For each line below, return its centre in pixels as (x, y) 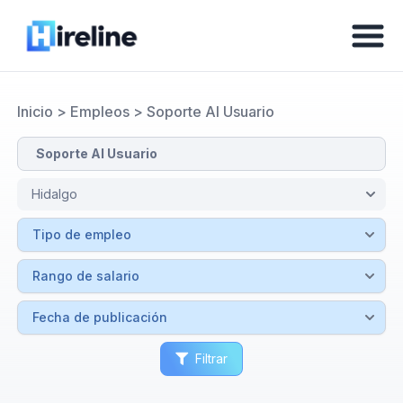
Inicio (35, 112)
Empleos (99, 112)
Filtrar (211, 358)
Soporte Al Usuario (210, 112)
